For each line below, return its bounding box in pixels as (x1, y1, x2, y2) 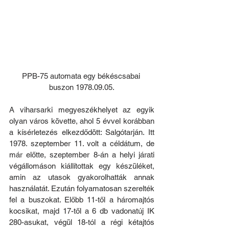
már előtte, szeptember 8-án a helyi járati (9, 150, 154, 159)
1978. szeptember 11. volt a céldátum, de (9, 139, 154, 148)
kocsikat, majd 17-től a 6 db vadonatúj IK (9, 207, 154, 216)
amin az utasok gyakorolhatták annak (9, 173, 154, 182)
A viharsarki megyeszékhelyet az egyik (9, 105, 154, 114)
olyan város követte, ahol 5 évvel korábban (9, 117, 154, 126)
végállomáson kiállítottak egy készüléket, (9, 162, 154, 171)
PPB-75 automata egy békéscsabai (21, 72, 142, 81)
